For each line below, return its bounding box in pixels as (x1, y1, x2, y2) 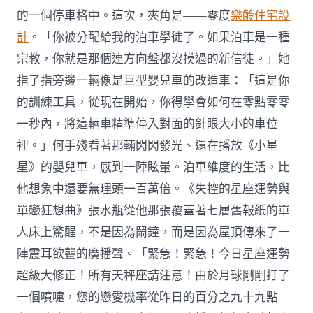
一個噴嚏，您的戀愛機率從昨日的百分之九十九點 (17, 289, 279, 305)
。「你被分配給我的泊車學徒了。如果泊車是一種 (29, 29, 291, 45)
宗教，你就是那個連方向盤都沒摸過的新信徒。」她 (17, 50, 291, 67)
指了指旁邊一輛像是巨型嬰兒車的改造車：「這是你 (17, 72, 291, 89)
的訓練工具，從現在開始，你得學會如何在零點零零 (17, 94, 291, 110)
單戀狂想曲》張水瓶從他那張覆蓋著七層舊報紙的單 (17, 202, 291, 219)
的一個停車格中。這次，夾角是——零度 (17, 7, 231, 24)
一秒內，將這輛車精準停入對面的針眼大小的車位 (17, 115, 279, 132)
